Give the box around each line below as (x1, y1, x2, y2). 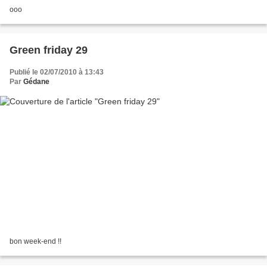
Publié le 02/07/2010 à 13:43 (10, 68, 104, 77)
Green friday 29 (10, 44, 88, 57)
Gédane (23, 77, 49, 86)
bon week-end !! (10, 237, 61, 246)
